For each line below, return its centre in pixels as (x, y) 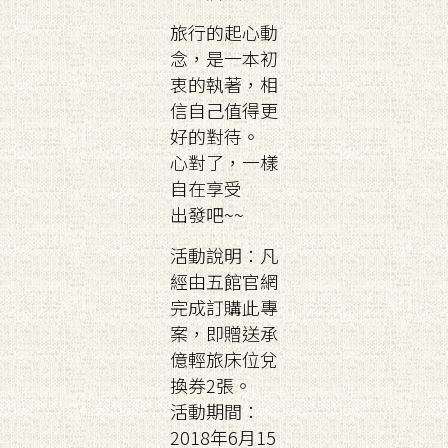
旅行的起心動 (224, 32)
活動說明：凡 (224, 255)
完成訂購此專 (224, 307)
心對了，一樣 (224, 162)
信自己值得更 (224, 110)
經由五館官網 (224, 281)
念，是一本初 (224, 58)
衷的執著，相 (224, 84)
